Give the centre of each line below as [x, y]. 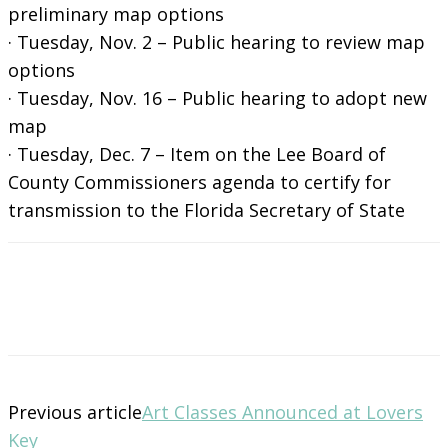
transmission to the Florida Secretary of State [206, 209]
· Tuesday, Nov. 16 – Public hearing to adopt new [217, 97]
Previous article [75, 411]
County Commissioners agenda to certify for [199, 181]
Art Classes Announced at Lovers [282, 411]
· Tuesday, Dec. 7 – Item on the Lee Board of [197, 153]
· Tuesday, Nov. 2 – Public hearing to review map [216, 41]
